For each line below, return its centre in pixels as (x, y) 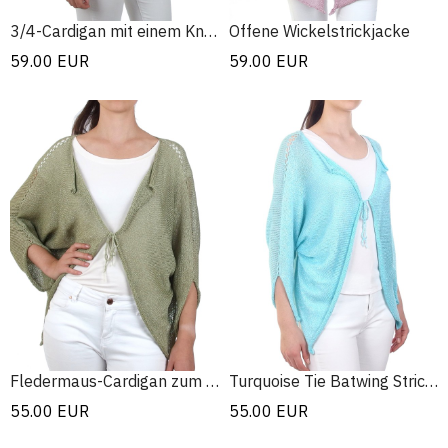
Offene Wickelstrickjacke (319, 30)
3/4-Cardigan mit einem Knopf (210, 30)
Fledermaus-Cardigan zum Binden (212, 381)
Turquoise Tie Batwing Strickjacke (431, 381)
